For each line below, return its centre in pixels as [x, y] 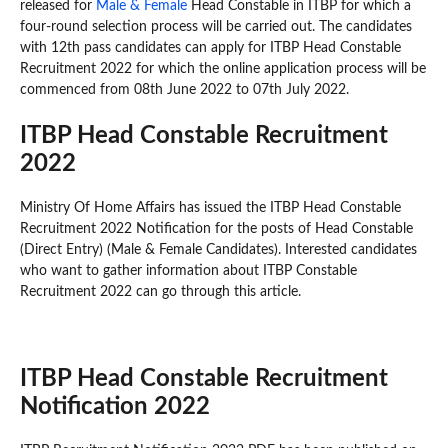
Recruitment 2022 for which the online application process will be [223, 68]
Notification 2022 [115, 406]
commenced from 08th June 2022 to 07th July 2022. [184, 89]
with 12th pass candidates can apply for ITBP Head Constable [210, 47]
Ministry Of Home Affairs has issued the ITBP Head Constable [210, 207]
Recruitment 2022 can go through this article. [160, 291]
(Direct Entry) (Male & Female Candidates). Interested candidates [218, 249]
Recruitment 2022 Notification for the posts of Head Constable [216, 228]
